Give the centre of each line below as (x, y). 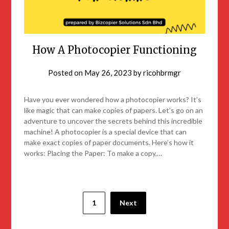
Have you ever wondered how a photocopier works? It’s (113, 99)
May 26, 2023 (108, 72)
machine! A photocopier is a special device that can (106, 131)
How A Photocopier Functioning (114, 50)
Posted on (66, 72)
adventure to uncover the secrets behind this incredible (113, 121)
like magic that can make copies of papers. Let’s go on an (114, 110)
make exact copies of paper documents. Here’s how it (109, 142)
